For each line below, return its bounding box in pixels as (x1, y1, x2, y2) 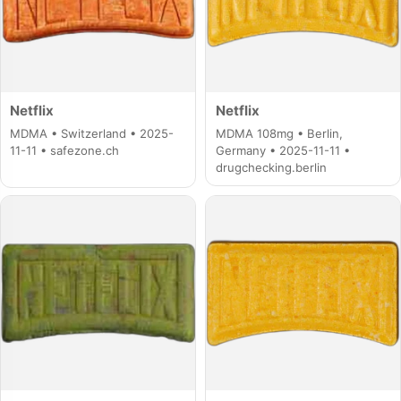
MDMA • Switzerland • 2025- (10, 125, 175, 141)
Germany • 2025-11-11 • (215, 142, 350, 158)
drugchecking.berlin (215, 159, 327, 175)
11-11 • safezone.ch (10, 142, 120, 158)
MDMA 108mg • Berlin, (215, 125, 343, 141)
